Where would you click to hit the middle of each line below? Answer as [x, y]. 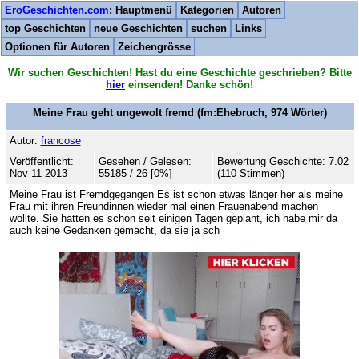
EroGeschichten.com [57, 10]
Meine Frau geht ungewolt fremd [113, 112]
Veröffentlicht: [41, 161]
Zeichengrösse [154, 47]
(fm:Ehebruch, [232, 112]
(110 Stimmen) [250, 173]
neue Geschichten [138, 28]
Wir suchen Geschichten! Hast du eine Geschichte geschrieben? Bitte [179, 73]
